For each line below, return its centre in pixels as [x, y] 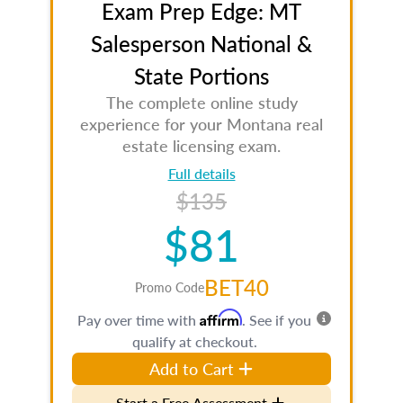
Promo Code [169, 287]
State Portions [201, 76]
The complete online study [201, 102]
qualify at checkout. [194, 341]
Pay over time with [139, 320]
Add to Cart [192, 368]
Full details [201, 173]
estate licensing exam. [201, 145]
